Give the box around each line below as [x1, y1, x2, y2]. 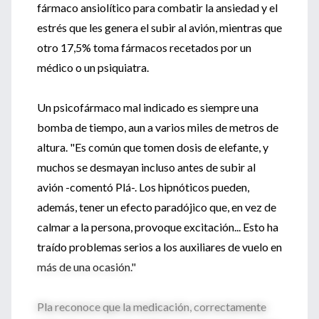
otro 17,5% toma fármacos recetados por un [37, 41, 251, 54]
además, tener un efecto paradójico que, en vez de [37, 200, 276, 214]
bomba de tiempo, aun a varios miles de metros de [37, 120, 278, 134]
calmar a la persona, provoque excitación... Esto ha [37, 220, 278, 234]
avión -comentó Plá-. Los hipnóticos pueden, [37, 180, 249, 194]
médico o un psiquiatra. [37, 61, 149, 74]
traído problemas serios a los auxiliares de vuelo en [37, 240, 282, 253]
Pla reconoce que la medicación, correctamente [37, 300, 266, 313]
